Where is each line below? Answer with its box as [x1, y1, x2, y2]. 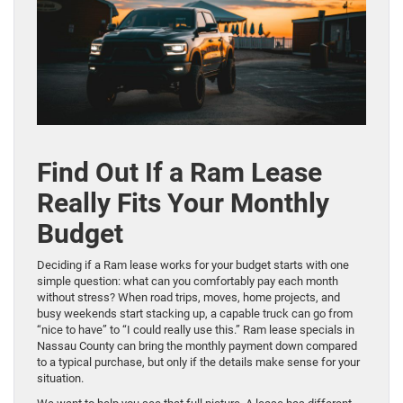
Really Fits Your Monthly [37, 186, 329, 219]
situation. [37, 371, 84, 385]
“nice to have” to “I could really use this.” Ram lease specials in [37, 322, 354, 336]
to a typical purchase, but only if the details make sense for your [37, 354, 360, 369]
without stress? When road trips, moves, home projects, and [37, 290, 340, 304]
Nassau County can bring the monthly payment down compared [37, 338, 357, 353]
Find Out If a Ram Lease [37, 156, 322, 188]
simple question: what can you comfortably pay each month [37, 273, 338, 288]
